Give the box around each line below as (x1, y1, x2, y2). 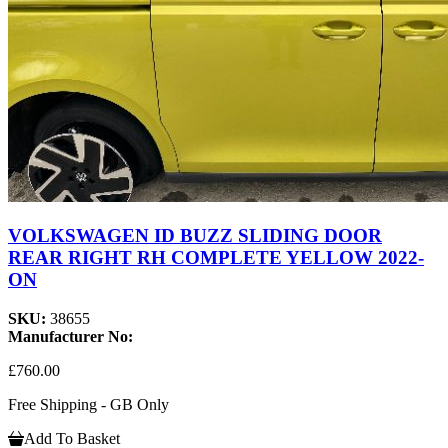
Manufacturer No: (8, 327, 133, 345)
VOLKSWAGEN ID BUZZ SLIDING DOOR (8, 224, 382, 246)
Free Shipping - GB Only (8, 395, 169, 413)
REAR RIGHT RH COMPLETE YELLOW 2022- (8, 246, 424, 268)
